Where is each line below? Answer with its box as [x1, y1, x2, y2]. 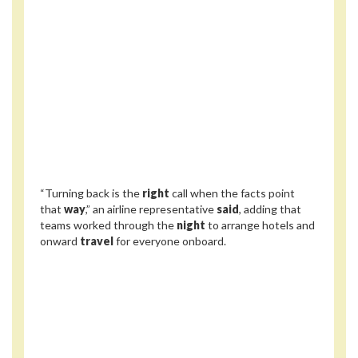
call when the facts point [169, 186, 295, 201]
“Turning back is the [40, 186, 142, 201]
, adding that [239, 202, 301, 217]
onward [40, 234, 80, 249]
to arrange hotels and [205, 218, 315, 233]
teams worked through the [40, 218, 177, 233]
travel [80, 234, 113, 249]
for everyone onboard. [113, 234, 226, 249]
